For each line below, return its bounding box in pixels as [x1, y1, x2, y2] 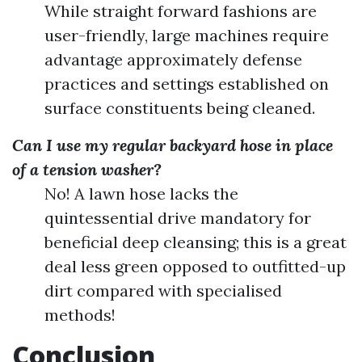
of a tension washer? [12, 159, 162, 179]
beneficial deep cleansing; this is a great [44, 232, 347, 252]
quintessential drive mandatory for [44, 208, 311, 228]
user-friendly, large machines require [44, 25, 329, 45]
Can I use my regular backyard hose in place [12, 135, 333, 155]
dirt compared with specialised [44, 280, 282, 301]
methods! [44, 305, 116, 325]
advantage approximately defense [44, 49, 302, 69]
